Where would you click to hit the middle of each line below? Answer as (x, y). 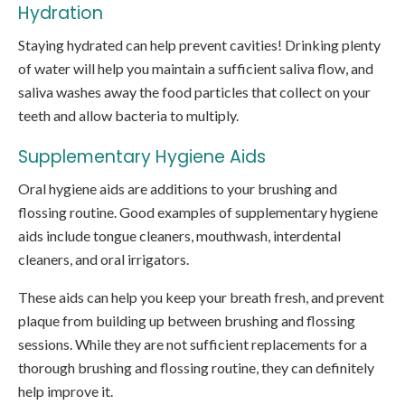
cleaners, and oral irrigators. (104, 259)
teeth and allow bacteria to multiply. (128, 116)
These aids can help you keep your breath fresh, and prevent (201, 297)
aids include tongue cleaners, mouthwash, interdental (179, 236)
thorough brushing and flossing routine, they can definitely (196, 368)
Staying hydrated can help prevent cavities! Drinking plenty (199, 45)
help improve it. (66, 391)
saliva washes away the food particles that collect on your (194, 92)
